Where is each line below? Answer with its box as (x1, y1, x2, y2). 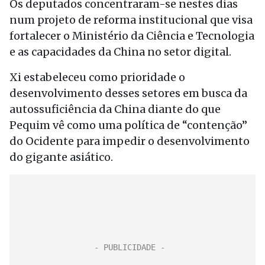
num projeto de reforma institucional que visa (9, 13, 253, 27)
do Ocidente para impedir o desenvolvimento (9, 134, 250, 148)
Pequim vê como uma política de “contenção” (9, 118, 247, 132)
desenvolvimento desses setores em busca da (9, 86, 247, 100)
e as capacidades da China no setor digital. (9, 45, 231, 59)
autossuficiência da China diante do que (9, 102, 221, 116)
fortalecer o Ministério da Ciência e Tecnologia (9, 29, 254, 43)
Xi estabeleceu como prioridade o (9, 70, 185, 84)
